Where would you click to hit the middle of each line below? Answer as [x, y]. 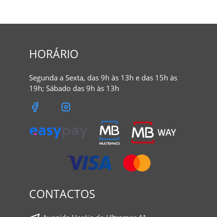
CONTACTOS [62, 194]
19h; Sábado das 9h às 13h [74, 88]
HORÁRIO [54, 54]
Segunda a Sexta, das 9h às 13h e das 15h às [103, 77]
